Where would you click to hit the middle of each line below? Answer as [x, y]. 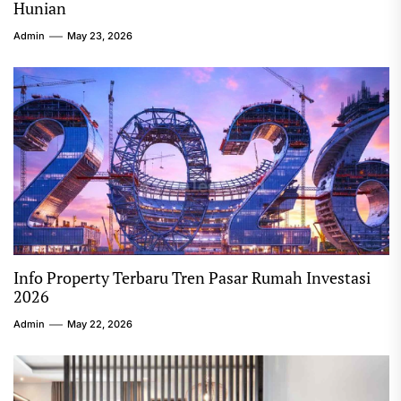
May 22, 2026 [100, 324]
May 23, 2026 [100, 36]
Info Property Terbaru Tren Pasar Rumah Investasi [192, 277]
